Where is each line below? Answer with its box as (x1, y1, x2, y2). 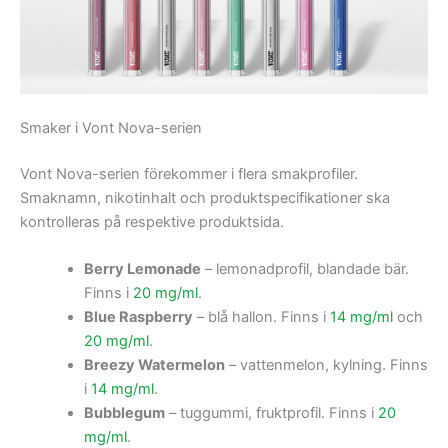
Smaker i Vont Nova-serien (20, 119, 202, 138)
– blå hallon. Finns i (192, 308, 330, 327)
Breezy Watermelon (83, 356, 225, 375)
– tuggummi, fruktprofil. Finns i (164, 404, 378, 423)
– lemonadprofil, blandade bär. (200, 260, 409, 279)
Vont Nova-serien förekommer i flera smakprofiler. (20, 165, 358, 184)
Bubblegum (83, 404, 165, 423)
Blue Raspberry (83, 308, 193, 327)
